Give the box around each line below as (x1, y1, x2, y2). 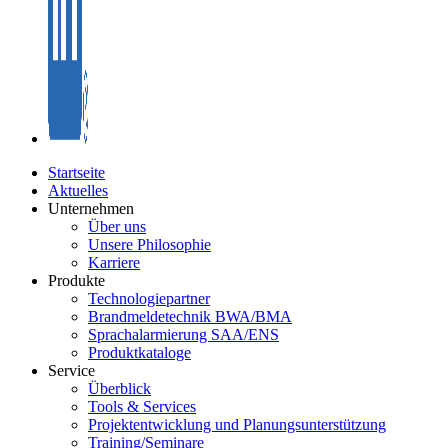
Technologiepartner (88, 290, 210, 308)
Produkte (48, 272, 105, 290)
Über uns (88, 218, 146, 236)
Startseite (48, 164, 105, 182)
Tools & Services (88, 398, 196, 416)
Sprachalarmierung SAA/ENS (88, 326, 279, 344)
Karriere (88, 254, 140, 272)
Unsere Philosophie (88, 236, 211, 254)
